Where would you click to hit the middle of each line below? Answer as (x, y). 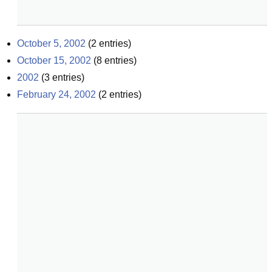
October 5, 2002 (51, 43)
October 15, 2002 (54, 60)
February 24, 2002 (56, 94)
